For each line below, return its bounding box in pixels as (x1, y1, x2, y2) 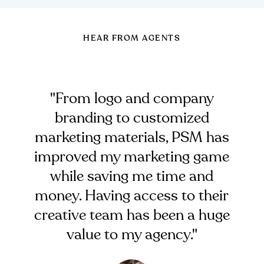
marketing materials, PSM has (34, 130, 229, 146)
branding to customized (54, 111, 209, 126)
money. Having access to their (35, 189, 229, 204)
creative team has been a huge (34, 208, 230, 223)
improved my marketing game (34, 150, 230, 165)
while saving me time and (50, 169, 214, 184)
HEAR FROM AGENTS (83, 34, 181, 43)
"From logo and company (49, 91, 214, 107)
